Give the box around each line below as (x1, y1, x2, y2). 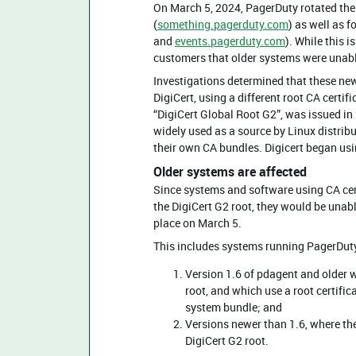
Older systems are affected (153, 163, 307, 180)
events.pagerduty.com (175, 33, 285, 48)
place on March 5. (153, 215, 242, 230)
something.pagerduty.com (157, 17, 288, 32)
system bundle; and (185, 300, 282, 315)
